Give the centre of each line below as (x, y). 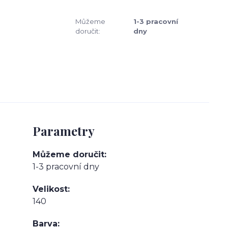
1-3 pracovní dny (66, 167)
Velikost (50, 189)
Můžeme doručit (68, 154)
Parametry (64, 131)
